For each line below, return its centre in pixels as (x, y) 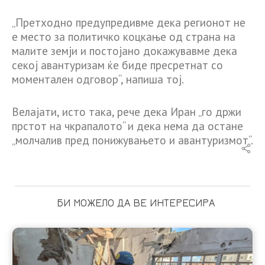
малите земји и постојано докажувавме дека (125, 51)
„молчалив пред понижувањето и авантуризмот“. (132, 140)
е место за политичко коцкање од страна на (124, 37)
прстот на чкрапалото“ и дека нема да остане (127, 126)
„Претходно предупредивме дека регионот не (129, 23)
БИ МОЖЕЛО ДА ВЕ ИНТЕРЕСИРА (135, 202)
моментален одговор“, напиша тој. (98, 80)
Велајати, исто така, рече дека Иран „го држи (127, 112)
